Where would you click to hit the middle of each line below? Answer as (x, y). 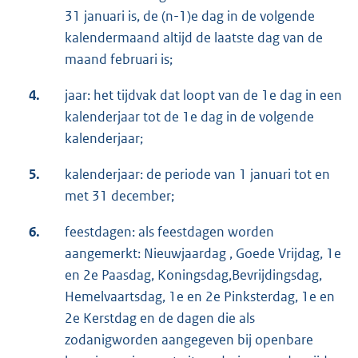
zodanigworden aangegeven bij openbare (189, 340)
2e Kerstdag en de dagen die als (160, 318)
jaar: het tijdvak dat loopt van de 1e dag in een (203, 95)
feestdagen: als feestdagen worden (169, 232)
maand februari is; (119, 60)
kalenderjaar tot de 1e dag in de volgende (189, 117)
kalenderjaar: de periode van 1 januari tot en (197, 175)
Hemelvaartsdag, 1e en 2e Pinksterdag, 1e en (200, 297)
